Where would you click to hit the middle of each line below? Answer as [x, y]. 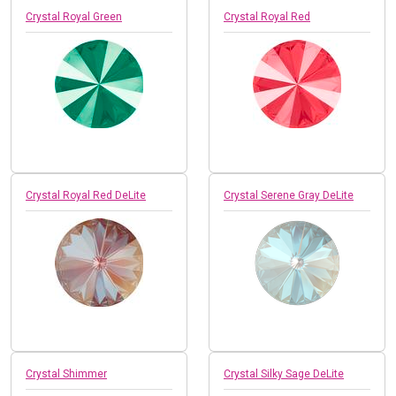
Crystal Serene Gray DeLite [289, 195]
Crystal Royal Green [74, 16]
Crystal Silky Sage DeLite [284, 373]
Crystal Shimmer [66, 373]
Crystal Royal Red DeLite [86, 195]
